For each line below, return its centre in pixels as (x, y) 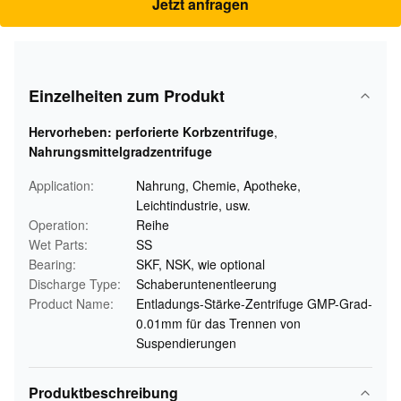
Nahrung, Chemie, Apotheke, (218, 185)
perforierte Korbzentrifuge (195, 132)
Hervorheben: (70, 132)
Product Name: (71, 303)
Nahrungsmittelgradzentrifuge (120, 151)
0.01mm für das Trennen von (218, 323)
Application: (61, 185)
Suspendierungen (186, 343)
